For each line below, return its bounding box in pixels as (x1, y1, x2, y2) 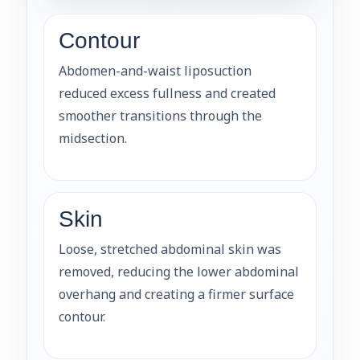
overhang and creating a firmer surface (59, 284, 294, 303)
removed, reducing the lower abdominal (59, 262, 299, 280)
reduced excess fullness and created (59, 84, 276, 102)
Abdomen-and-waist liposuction (59, 61, 252, 80)
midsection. (59, 129, 127, 147)
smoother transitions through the (59, 106, 262, 125)
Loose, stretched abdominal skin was (59, 239, 281, 258)
